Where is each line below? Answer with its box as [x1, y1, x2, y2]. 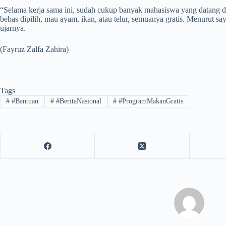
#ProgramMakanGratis [117, 97, 184, 105]
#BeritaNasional [53, 97, 101, 105]
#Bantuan [9, 97, 38, 105]
